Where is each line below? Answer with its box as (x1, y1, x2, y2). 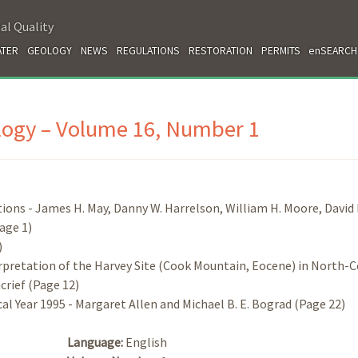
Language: (67, 333, 125, 350)
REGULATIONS (116, 43, 180, 58)
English (125, 333, 167, 350)
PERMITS (261, 43, 300, 58)
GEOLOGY (27, 43, 73, 58)
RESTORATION (188, 43, 253, 58)
